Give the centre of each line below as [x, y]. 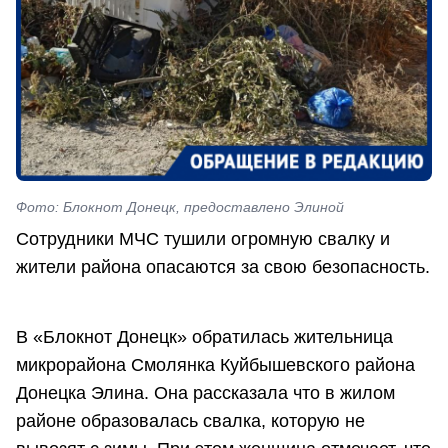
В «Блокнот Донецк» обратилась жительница [204, 336]
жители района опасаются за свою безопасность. [223, 267]
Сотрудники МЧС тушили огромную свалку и [203, 239]
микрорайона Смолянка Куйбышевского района [215, 364]
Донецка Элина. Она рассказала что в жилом [205, 392]
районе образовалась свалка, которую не [190, 420]
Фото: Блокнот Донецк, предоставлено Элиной [180, 207]
